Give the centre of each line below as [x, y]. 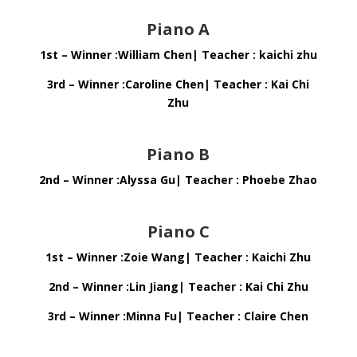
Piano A [178, 29]
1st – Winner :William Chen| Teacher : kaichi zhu [178, 55]
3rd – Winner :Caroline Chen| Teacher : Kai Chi [178, 84]
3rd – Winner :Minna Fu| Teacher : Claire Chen [178, 316]
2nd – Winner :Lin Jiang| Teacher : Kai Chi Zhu [178, 286]
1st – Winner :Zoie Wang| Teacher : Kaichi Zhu [178, 257]
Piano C [178, 231]
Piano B [178, 154]
